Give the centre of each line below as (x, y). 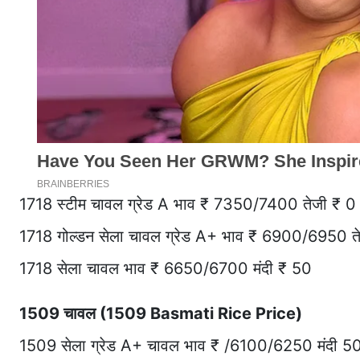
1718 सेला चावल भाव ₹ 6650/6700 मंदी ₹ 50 (166, 269)
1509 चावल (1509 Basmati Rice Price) (161, 314)
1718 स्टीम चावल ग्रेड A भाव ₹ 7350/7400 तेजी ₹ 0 (188, 205)
